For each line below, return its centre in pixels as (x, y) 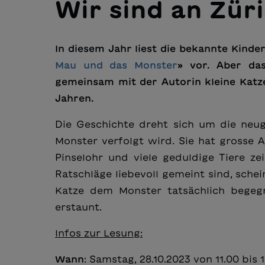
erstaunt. (78, 207)
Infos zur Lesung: (99, 233)
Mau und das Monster (116, 65)
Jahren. (75, 98)
